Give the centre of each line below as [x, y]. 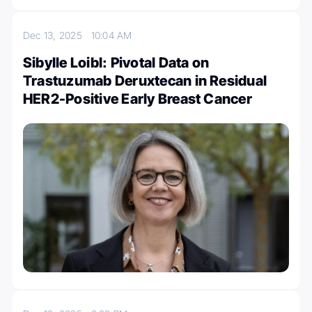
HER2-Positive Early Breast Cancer [138, 99]
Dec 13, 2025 [57, 35]
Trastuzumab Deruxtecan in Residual [145, 80]
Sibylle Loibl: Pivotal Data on [116, 62]
